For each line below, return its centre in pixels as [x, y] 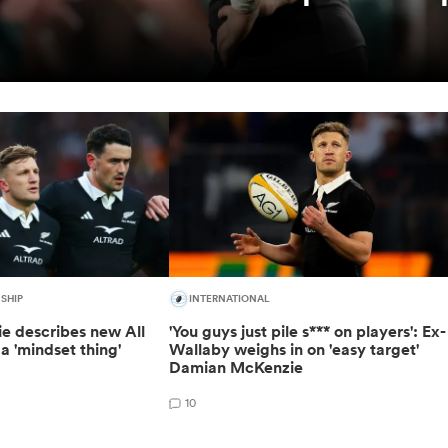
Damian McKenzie [236, 367]
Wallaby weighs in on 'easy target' [294, 349]
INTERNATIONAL [230, 298]
